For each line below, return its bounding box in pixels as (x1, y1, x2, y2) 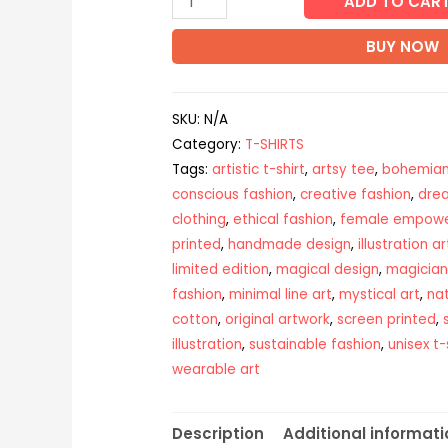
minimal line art (229, 284, 333, 304)
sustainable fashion (249, 334, 382, 354)
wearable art (172, 359, 261, 379)
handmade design (228, 234, 352, 254)
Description (172, 423, 265, 445)
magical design (276, 259, 380, 279)
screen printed (337, 309, 437, 329)
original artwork (225, 309, 331, 329)
